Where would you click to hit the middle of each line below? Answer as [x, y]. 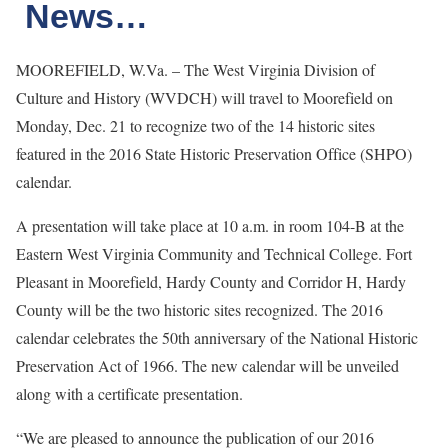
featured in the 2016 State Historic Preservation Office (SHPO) [214, 153]
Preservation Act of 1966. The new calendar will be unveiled [207, 365]
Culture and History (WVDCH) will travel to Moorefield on [204, 97]
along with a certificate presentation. [129, 393]
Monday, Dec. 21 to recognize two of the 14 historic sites [195, 125]
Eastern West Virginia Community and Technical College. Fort [214, 253]
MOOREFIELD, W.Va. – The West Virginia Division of [195, 69]
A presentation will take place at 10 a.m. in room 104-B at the [210, 225]
